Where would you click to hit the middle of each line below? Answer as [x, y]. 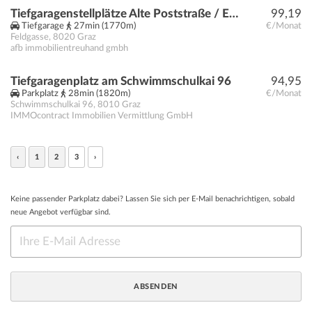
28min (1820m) [98, 94]
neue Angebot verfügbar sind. [61, 212]
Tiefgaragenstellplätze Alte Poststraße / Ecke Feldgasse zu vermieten [234, 14]
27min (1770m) [104, 26]
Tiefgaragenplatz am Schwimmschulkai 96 [121, 81]
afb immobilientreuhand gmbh [69, 49]
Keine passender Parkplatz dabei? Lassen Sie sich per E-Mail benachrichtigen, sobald [153, 199]
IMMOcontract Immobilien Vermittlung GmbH [102, 116]
